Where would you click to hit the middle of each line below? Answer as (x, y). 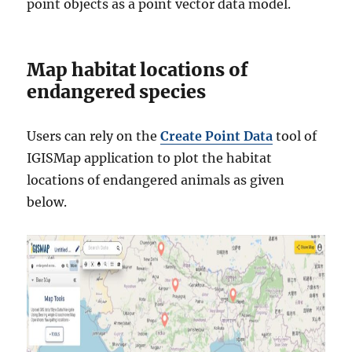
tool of (295, 136)
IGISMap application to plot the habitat (150, 158)
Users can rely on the (94, 136)
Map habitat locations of (138, 70)
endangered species (117, 92)
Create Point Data (217, 136)
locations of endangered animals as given (156, 180)
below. (47, 202)
